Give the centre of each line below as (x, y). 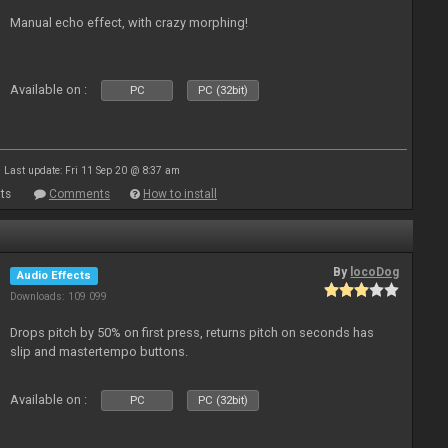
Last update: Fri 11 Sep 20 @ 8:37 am (92, 170)
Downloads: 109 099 (59, 296)
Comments (79, 194)
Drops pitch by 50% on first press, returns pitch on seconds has (192, 332)
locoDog (375, 272)
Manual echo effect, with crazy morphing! (129, 22)
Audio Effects (54, 275)
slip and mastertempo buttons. (99, 351)
